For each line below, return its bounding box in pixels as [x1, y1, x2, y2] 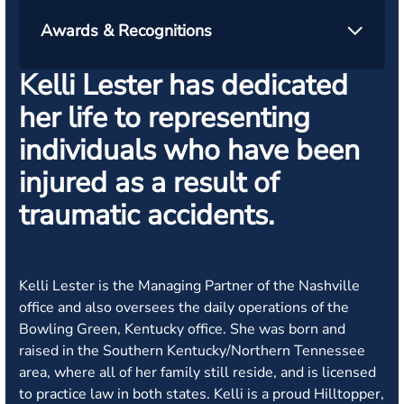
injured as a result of [19, 163, 280, 202]
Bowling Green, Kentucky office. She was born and [19, 319, 345, 339]
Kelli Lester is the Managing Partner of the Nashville [19, 276, 360, 296]
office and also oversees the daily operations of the [19, 298, 349, 317]
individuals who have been [19, 131, 360, 170]
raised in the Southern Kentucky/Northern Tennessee [19, 341, 365, 361]
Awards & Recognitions [41, 20, 212, 41]
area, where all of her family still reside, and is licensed [19, 363, 376, 382]
